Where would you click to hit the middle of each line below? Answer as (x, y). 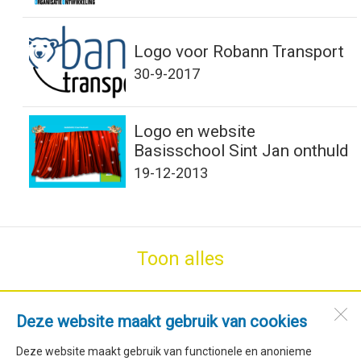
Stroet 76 (180, 336)
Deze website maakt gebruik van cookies (162, 322)
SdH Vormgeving (180, 320)
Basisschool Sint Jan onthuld (241, 151)
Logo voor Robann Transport (239, 52)
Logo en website (195, 131)
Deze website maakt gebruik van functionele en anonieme (164, 351)
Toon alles (180, 259)
